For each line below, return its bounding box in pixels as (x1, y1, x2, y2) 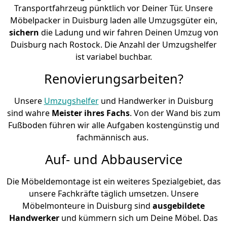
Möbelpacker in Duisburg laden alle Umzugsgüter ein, (10, 14, 217, 26)
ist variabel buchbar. (75, 51, 152, 62)
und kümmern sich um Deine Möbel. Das (61, 212, 218, 223)
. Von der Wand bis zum (129, 107, 220, 119)
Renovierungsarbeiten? (44, 69, 183, 87)
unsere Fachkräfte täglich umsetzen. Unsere (28, 187, 199, 199)
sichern (9, 26, 41, 38)
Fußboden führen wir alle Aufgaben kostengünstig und (8, 119, 219, 131)
